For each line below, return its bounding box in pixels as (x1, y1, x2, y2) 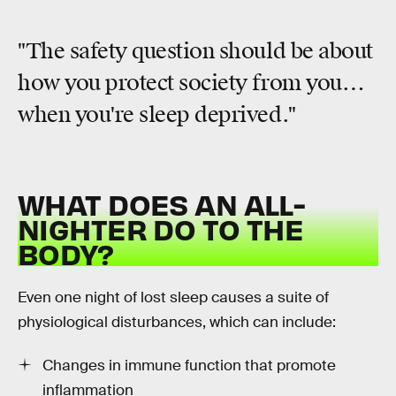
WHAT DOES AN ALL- (18, 186, 306, 223)
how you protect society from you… (18, 69, 365, 96)
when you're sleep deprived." (18, 101, 296, 128)
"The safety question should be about (18, 37, 373, 65)
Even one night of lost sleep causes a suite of (18, 287, 329, 307)
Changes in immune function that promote (42, 356, 336, 376)
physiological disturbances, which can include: (18, 312, 336, 331)
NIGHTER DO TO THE (18, 210, 304, 247)
